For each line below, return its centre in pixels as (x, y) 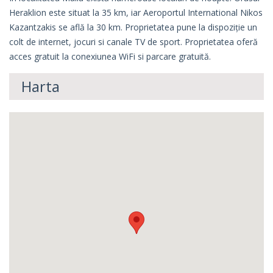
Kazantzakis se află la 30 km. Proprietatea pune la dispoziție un (133, 27)
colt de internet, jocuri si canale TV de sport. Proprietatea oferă (133, 42)
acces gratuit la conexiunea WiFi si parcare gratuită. (110, 57)
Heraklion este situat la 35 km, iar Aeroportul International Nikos (136, 13)
